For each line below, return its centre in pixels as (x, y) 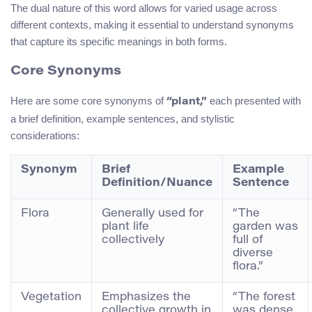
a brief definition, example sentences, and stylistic (123, 118)
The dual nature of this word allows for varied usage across (144, 8)
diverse (253, 253)
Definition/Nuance (157, 183)
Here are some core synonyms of (88, 100)
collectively (133, 240)
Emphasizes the (146, 297)
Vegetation (51, 297)
